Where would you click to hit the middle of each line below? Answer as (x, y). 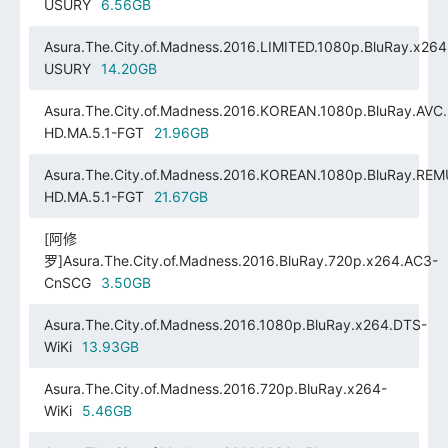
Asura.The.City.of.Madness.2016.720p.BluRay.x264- (215, 388)
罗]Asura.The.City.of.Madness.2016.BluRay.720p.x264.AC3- (240, 260)
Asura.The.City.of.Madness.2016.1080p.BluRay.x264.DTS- (235, 324)
